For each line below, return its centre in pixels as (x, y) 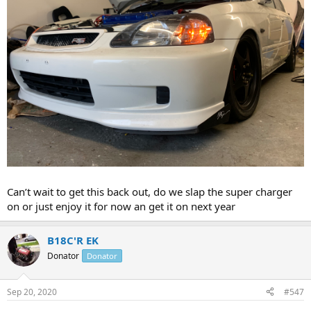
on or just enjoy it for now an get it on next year (121, 206)
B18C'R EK (73, 240)
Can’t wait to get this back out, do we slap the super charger (150, 192)
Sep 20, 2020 (32, 292)
